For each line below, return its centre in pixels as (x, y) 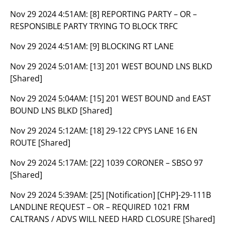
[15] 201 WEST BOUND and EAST (150, 98)
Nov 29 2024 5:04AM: (50, 98)
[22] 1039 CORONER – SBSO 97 (146, 163)
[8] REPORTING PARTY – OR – (143, 14)
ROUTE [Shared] (40, 143)
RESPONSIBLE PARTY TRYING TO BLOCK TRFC (94, 26)
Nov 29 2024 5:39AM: (50, 195)
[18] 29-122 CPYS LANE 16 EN (144, 131)
